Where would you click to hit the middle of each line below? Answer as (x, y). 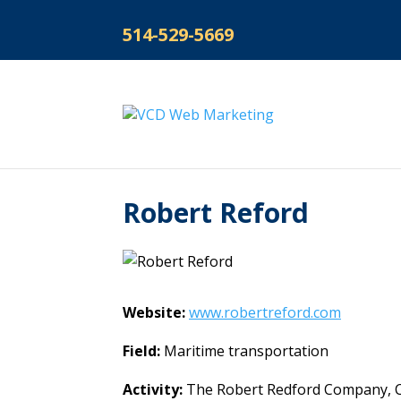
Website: (156, 312)
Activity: (154, 389)
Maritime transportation (246, 351)
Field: (143, 351)
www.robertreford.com (265, 312)
